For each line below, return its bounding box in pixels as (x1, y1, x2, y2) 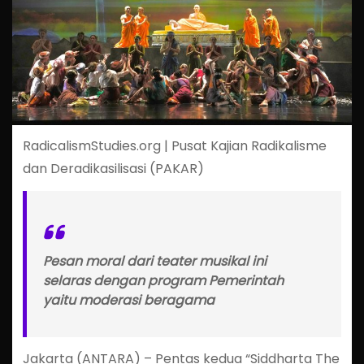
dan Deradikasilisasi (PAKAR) (22, 159, 204, 179)
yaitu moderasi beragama (42, 291, 214, 310)
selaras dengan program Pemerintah (42, 271, 284, 291)
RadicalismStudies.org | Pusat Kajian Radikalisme (22, 136, 327, 156)
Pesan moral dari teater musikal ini (42, 252, 266, 271)
